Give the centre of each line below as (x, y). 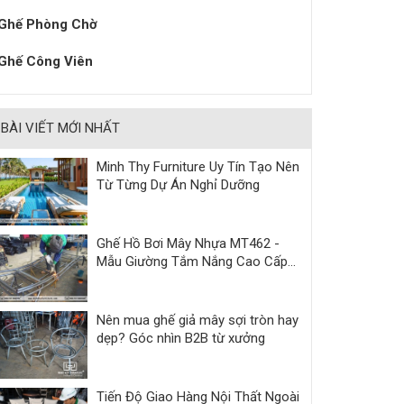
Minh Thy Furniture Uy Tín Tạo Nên (198, 167)
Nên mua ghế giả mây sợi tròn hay (197, 320)
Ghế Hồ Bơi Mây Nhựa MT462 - (188, 243)
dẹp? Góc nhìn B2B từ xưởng (181, 338)
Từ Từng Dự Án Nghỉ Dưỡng (178, 185)
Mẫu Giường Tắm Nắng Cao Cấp (192, 262)
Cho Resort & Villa (151, 280)
